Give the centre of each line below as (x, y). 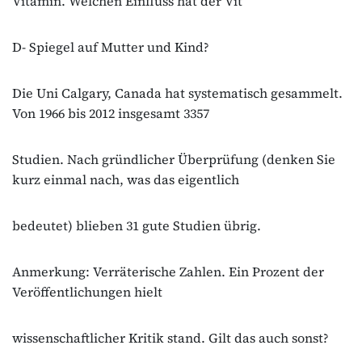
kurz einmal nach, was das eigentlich (126, 179)
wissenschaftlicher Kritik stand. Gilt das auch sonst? (170, 337)
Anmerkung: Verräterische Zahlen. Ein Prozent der (168, 271)
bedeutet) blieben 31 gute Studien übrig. (137, 225)
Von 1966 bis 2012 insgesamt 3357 (111, 113)
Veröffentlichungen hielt (87, 291)
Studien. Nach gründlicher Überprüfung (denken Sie (174, 159)
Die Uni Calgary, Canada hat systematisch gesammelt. (177, 93)
